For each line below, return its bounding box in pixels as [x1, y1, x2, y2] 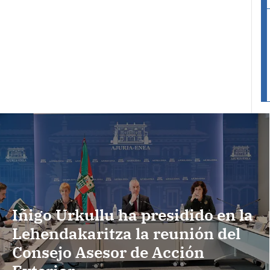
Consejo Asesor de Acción [12, 242, 204, 263]
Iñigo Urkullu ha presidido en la [12, 204, 253, 225]
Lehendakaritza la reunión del [12, 223, 240, 244]
